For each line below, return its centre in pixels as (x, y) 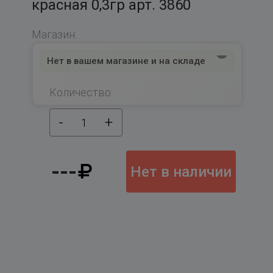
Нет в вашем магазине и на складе (126, 61)
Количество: (81, 93)
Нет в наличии (181, 172)
